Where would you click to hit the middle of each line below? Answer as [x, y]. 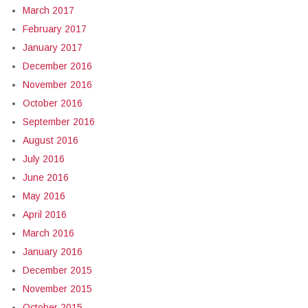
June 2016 [46, 177]
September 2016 [59, 122]
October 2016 [53, 103]
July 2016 [44, 159]
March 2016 [48, 233]
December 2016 [57, 66]
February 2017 [55, 29]
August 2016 [51, 140]
